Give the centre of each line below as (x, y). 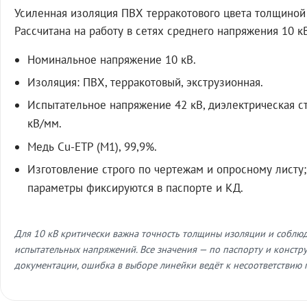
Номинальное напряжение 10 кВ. (112, 59)
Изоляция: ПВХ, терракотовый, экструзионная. (146, 82)
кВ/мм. (45, 124)
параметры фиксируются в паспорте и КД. (136, 188)
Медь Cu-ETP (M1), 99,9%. (93, 146)
